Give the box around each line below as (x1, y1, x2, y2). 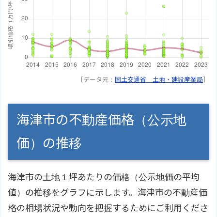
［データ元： (77, 75, 115, 83)
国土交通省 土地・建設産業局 (115, 75, 203, 83)
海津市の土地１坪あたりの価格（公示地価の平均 (8, 171, 200, 182)
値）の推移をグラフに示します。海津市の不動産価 (8, 187, 207, 198)
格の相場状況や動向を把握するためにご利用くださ (8, 202, 208, 213)
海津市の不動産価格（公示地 (16, 111, 186, 128)
